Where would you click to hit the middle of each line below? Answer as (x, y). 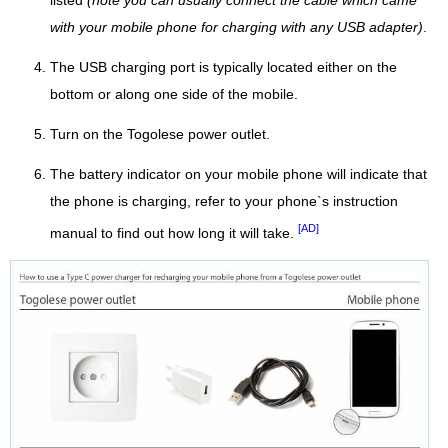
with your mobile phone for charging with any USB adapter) (236, 28)
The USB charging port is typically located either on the (223, 68)
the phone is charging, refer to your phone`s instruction (224, 202)
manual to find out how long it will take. (174, 233)
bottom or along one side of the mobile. (174, 95)
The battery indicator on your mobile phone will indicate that (238, 175)
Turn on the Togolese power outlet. (160, 135)
